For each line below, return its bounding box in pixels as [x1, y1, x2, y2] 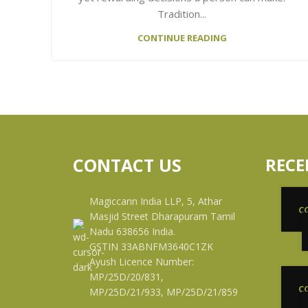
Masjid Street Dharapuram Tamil [89, 209, 235, 223]
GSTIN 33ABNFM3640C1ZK [89, 239, 213, 253]
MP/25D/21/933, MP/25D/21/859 [89, 285, 238, 298]
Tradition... [157, 6, 207, 21]
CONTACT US [73, 153, 181, 177]
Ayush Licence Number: [89, 254, 194, 268]
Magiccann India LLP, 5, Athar [89, 194, 222, 208]
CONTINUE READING [137, 31, 227, 44]
